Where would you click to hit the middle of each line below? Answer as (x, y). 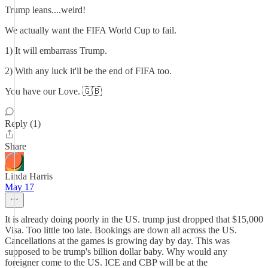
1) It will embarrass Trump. (56, 51)
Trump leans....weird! (45, 10)
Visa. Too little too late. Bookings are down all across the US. (121, 230)
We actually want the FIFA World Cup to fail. (91, 30)
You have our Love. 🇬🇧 (53, 91)
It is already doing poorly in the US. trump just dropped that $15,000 (134, 219)
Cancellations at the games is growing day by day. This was (117, 241)
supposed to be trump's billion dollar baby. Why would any (116, 252)
